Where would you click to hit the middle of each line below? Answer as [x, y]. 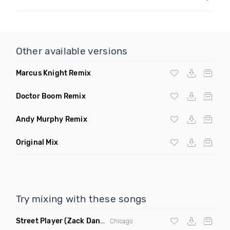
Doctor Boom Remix [51, 96]
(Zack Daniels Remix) [82, 221]
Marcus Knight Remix [53, 73]
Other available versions [72, 51]
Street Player [39, 221]
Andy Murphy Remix [51, 119]
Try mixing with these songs [81, 199]
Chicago [121, 221]
